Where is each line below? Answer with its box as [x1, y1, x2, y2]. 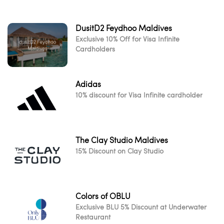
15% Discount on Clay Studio [75, 146, 163, 155]
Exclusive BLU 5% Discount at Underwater [75, 202, 206, 211]
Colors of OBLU [75, 190, 130, 201]
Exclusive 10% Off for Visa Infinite [75, 34, 179, 43]
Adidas [75, 78, 101, 89]
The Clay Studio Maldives [75, 134, 168, 145]
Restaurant [75, 212, 110, 221]
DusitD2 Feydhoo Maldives [75, 22, 172, 33]
